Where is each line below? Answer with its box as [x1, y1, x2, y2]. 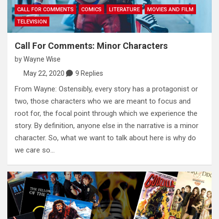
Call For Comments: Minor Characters [15, 41, 168, 51]
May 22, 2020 [23, 69, 65, 78]
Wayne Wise [23, 55, 61, 64]
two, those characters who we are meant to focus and [15, 97, 191, 106]
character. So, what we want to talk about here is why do [15, 133, 196, 143]
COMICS [81, 6, 102, 13]
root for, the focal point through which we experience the [15, 109, 197, 118]
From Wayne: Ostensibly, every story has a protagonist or [15, 85, 198, 94]
